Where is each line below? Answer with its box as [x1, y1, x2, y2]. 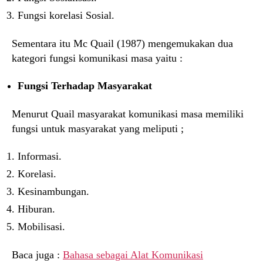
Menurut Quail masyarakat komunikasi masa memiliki [12, 107, 244, 120]
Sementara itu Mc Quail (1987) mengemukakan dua [12, 37, 233, 49]
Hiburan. [18, 203, 55, 215]
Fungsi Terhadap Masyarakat [18, 80, 152, 92]
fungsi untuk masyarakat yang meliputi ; [12, 122, 184, 134]
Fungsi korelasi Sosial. [18, 9, 114, 22]
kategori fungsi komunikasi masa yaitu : [12, 52, 183, 64]
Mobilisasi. [18, 221, 65, 233]
